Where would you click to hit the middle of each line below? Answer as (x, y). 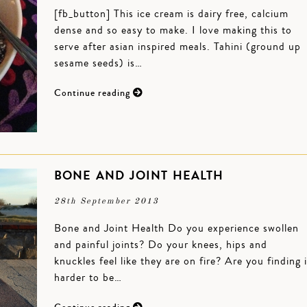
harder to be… (88, 278)
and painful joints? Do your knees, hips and (161, 245)
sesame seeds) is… (98, 63)
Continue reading (94, 93)
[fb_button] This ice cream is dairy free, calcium (171, 14)
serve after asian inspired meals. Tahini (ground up (177, 47)
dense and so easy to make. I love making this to (173, 30)
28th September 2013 (107, 201)
